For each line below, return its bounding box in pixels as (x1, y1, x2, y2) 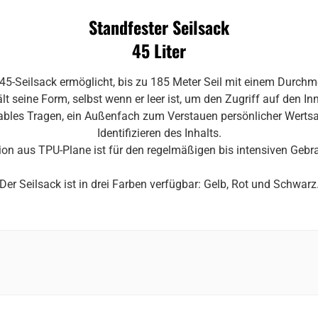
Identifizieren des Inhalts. (97, 126, 221, 140)
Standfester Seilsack (89, 13, 229, 40)
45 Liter (132, 37, 186, 63)
